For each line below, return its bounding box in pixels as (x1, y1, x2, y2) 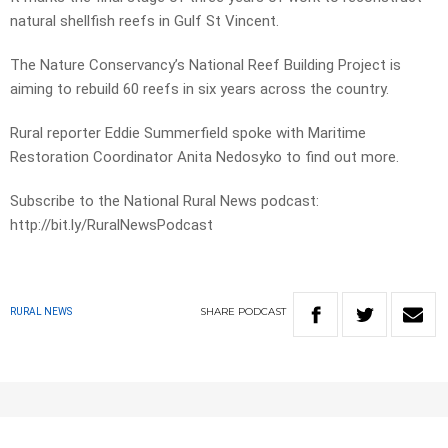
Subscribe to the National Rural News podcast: (10, 192, 319, 211)
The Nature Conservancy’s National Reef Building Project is (10, 56, 401, 75)
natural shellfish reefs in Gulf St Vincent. (10, 12, 279, 31)
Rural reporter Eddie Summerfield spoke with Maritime (10, 124, 366, 143)
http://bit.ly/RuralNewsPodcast (10, 216, 213, 235)
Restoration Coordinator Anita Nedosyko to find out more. (10, 148, 399, 167)
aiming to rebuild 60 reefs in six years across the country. (10, 80, 389, 99)
